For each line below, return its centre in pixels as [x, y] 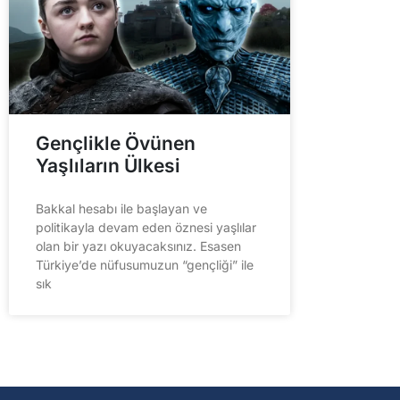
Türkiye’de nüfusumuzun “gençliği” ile [145, 264]
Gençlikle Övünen [116, 143]
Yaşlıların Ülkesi [108, 165]
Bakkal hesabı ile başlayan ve [121, 208]
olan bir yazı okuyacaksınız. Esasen [138, 246]
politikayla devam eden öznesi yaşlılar [146, 227]
